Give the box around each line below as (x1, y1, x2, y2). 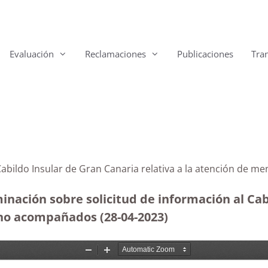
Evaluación (10, 48, 54, 60)
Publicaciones (177, 48, 233, 60)
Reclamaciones (85, 48, 146, 60)
